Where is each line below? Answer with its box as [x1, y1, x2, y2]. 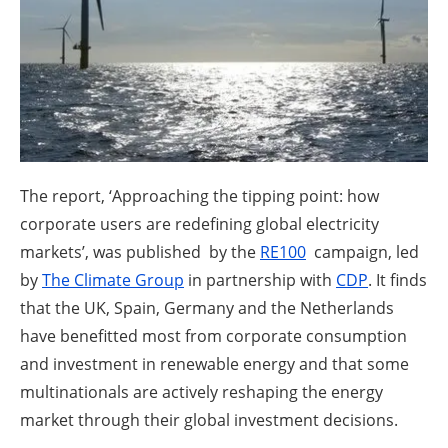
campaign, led [306, 240, 419, 263]
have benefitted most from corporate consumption [20, 324, 407, 347]
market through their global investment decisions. [20, 408, 398, 431]
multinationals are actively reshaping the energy [20, 380, 383, 403]
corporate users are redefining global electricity [20, 212, 379, 235]
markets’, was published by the [20, 240, 260, 263]
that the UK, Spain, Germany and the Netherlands [20, 296, 394, 319]
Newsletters [176, 40, 292, 69]
